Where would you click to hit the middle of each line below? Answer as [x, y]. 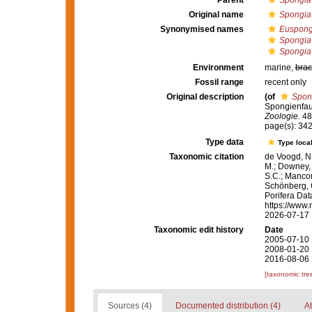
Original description [205, 97]
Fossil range [219, 82]
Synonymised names [202, 29]
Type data [224, 142]
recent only [285, 82]
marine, [280, 68]
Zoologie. [282, 116]
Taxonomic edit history [198, 230]
